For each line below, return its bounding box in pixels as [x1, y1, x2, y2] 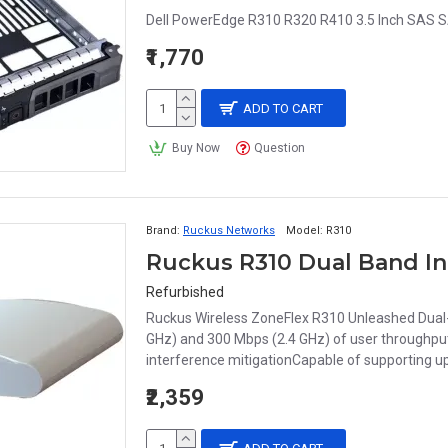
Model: [286, 224, 323, 237]
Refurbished [146, 284, 224, 300]
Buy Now [171, 141, 220, 155]
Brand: [146, 224, 180, 237]
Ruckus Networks [183, 224, 275, 237]
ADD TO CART [243, 100, 324, 116]
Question [254, 141, 306, 155]
